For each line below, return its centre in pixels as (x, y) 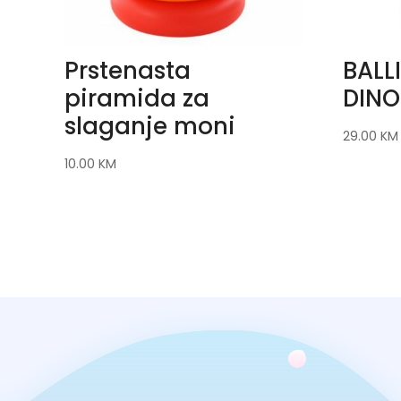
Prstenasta (128, 70)
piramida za (137, 98)
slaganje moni (150, 126)
